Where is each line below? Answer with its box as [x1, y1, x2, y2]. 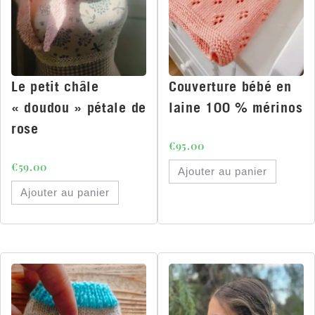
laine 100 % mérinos [169, 98, 303, 117]
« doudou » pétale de [11, 98, 146, 117]
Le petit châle [11, 77, 99, 96]
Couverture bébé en [169, 77, 292, 96]
